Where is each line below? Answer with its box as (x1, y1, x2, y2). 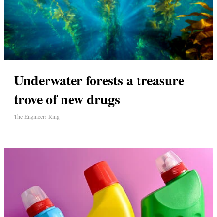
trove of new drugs (14, 89, 120, 109)
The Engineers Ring (14, 112, 60, 121)
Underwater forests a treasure (14, 70, 184, 91)
